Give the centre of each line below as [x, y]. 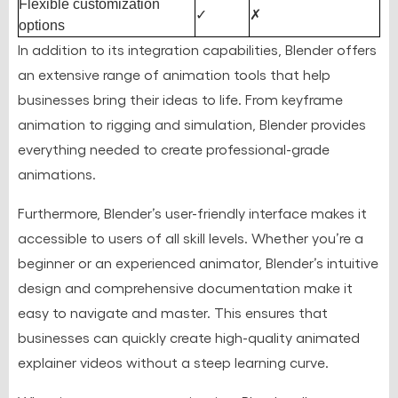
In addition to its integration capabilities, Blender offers [197, 49]
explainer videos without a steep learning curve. [173, 362]
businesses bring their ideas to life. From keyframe [180, 99]
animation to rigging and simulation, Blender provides [192, 123]
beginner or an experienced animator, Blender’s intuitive [198, 262]
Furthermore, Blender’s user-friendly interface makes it [192, 212]
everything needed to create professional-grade [174, 148]
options [42, 25]
